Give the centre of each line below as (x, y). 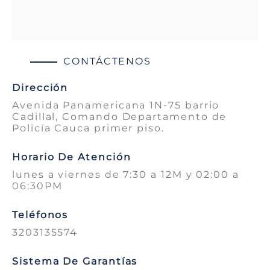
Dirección (40, 88)
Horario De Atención (72, 157)
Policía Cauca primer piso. (88, 128)
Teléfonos (40, 215)
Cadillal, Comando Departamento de (120, 117)
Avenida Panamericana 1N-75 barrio (116, 105)
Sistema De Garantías (75, 262)
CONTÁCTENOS (108, 61)
